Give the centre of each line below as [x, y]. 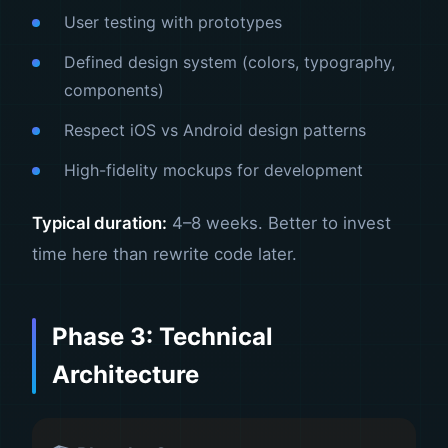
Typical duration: [99, 222]
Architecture [125, 374]
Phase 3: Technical [162, 336]
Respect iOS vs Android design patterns [215, 129]
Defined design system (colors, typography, [229, 61]
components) [114, 89]
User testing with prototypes [173, 21]
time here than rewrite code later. [164, 253]
